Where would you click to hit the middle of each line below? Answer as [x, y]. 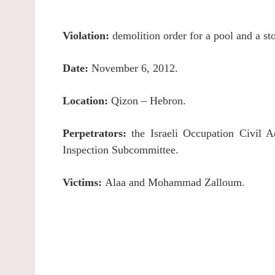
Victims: [84, 183]
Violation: [87, 36]
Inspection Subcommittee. [121, 150]
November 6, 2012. [135, 68]
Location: [87, 101]
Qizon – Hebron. [149, 101]
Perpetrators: [97, 134]
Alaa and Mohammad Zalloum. [175, 183]
